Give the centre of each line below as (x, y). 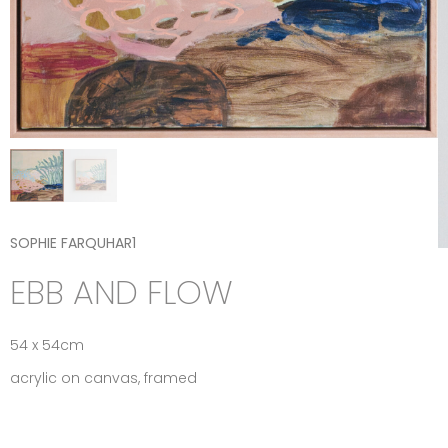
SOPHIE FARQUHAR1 (73, 243)
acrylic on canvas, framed (103, 378)
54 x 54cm (47, 345)
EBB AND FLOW (121, 292)
